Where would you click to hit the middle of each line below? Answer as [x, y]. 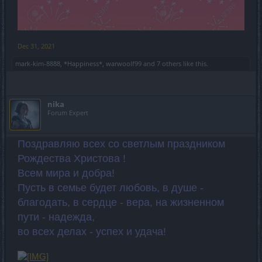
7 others [169, 63]
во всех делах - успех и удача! [92, 232]
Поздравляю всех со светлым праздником [121, 144]
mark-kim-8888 [38, 63]
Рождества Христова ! [72, 158]
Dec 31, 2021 [36, 46]
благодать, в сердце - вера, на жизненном [121, 202]
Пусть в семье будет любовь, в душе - [111, 188]
